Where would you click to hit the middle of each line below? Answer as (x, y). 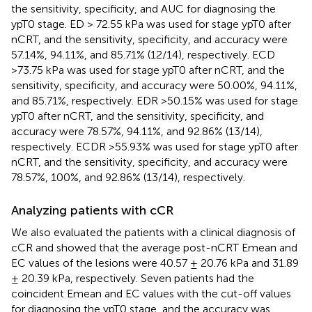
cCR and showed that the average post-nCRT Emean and (154, 247)
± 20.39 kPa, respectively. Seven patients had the (133, 278)
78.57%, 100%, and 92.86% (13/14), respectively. (128, 177)
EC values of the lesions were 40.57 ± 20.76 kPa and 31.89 (155, 263)
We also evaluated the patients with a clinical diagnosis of (153, 232)
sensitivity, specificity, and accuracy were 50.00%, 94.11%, (154, 85)
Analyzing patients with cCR (92, 210)
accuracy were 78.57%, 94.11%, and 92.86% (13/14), (137, 131)
